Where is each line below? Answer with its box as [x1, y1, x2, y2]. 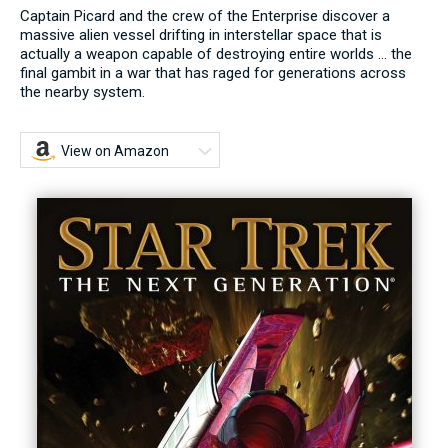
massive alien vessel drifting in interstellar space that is [20, 25, 382, 44]
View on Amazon [61, 142, 169, 159]
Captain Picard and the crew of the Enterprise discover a [20, 6, 390, 25]
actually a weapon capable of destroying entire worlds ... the [20, 44, 412, 63]
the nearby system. [20, 82, 145, 101]
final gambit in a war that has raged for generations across [20, 63, 406, 82]
